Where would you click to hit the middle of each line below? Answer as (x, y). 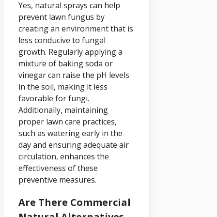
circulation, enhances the (64, 156)
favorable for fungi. (54, 98)
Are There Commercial (75, 202)
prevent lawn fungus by (62, 17)
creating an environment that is (76, 28)
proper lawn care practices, (68, 121)
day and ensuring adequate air (74, 145)
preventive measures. (57, 179)
